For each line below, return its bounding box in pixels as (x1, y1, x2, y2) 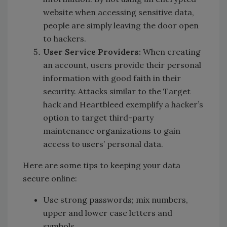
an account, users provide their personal (43, 59, 201, 70)
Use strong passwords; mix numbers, (43, 194, 188, 205)
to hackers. (43, 33, 86, 44)
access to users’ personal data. (43, 138, 163, 149)
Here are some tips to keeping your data (23, 160, 180, 170)
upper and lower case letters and (43, 207, 172, 218)
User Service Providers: (43, 46, 143, 57)
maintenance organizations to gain (43, 125, 180, 136)
